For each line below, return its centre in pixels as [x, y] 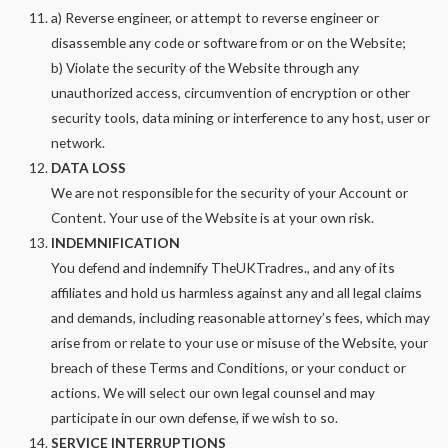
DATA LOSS [89, 168]
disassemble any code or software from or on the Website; [228, 43]
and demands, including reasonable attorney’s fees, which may [241, 318]
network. [78, 143]
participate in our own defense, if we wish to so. [195, 418]
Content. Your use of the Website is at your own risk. [213, 218]
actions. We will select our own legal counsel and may [213, 393]
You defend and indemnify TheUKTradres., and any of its [223, 268]
